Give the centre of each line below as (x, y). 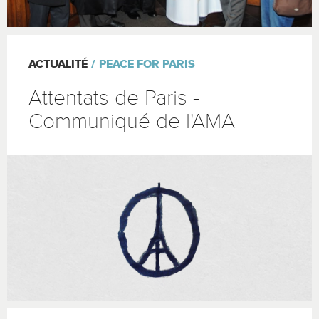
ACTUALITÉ (58, 64)
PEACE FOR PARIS (147, 64)
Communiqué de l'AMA (132, 121)
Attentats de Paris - (114, 98)
